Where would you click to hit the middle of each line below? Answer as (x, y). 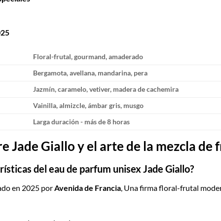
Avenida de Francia (88, 187)
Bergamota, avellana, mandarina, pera (91, 73)
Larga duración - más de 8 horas (82, 122)
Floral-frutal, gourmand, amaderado (88, 57)
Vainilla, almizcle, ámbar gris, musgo (89, 106)
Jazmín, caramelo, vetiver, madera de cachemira (106, 89)
